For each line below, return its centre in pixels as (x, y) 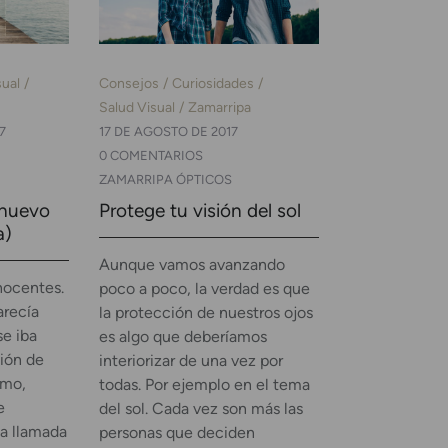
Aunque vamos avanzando (191, 264)
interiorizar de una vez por (190, 360)
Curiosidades (212, 82)
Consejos (128, 82)
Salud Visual (136, 106)
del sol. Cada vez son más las (200, 408)
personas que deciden (176, 432)
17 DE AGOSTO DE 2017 (168, 131)
